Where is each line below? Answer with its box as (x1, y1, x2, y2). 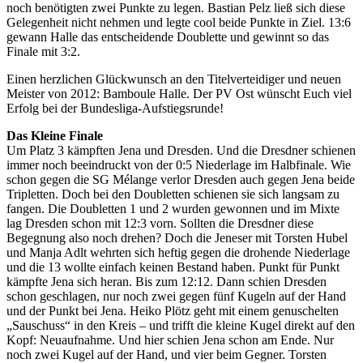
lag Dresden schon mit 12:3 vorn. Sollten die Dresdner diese (6, 216, 314, 230)
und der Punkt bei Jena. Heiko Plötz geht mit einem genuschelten (6, 303, 339, 318)
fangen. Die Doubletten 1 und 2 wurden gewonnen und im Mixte (6, 201, 340, 216)
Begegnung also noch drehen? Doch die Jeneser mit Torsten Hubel (6, 230, 348, 245)
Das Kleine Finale (6, 128, 103, 143)
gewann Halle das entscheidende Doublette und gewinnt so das (6, 29, 329, 44)
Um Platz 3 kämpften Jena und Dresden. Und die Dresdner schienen (6, 143, 356, 157)
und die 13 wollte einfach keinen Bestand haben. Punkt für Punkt (6, 259, 340, 274)
